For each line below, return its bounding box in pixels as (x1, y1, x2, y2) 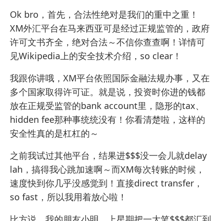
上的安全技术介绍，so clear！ (60, 49, 182, 62)
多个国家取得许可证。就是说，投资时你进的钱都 (10, 85, 205, 98)
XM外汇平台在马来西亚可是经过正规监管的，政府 (10, 22, 210, 34)
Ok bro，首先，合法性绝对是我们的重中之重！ (10, 8, 198, 20)
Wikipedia (19, 49, 60, 62)
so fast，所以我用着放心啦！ (10, 190, 127, 203)
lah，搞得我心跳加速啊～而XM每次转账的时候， (10, 163, 205, 175)
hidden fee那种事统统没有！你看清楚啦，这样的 (10, 113, 205, 125)
